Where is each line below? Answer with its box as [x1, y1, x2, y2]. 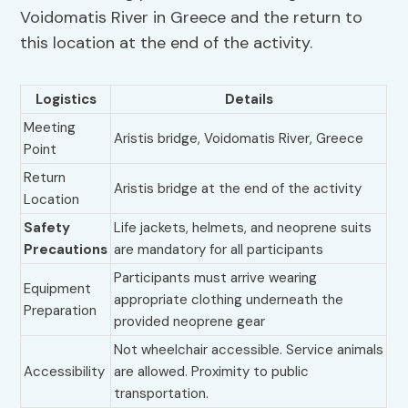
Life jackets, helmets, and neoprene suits [114, 219, 372, 238]
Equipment [24, 280, 92, 299]
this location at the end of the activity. [20, 32, 313, 55]
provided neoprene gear [114, 312, 266, 331]
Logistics [35, 90, 97, 109]
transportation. [114, 384, 209, 403]
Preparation [24, 301, 97, 321]
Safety [24, 219, 71, 238]
